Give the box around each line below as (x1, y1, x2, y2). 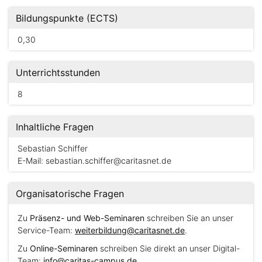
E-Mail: (18, 156, 46, 166)
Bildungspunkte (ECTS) (16, 12, 118, 24)
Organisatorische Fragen (16, 188, 124, 199)
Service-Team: (18, 225, 75, 235)
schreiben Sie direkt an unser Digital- (98, 243, 240, 253)
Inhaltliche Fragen (16, 121, 94, 133)
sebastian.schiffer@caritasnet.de (46, 156, 171, 166)
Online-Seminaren (30, 243, 98, 253)
